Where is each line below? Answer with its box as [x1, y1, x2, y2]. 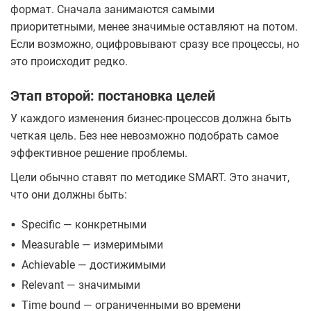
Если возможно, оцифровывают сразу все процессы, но [10, 37, 299, 51]
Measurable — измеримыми [22, 238, 163, 252]
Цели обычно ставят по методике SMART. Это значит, [10, 171, 289, 185]
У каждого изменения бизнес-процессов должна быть [10, 112, 292, 126]
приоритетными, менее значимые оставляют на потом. [10, 20, 298, 34]
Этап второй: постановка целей [10, 87, 215, 105]
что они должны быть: [10, 188, 127, 202]
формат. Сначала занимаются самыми [10, 3, 215, 17]
